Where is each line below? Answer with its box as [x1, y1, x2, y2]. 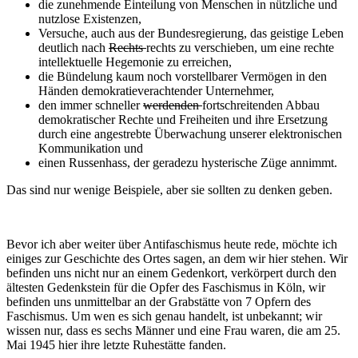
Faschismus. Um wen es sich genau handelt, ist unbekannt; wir [6, 308, 322, 323]
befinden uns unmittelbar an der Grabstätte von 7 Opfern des [6, 294, 311, 308]
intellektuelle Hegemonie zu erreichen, [38, 54, 232, 69]
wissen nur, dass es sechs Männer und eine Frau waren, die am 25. [6, 323, 340, 337]
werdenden [143, 97, 202, 112]
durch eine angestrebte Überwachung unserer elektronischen [38, 126, 342, 141]
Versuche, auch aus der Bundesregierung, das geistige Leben [38, 26, 344, 40]
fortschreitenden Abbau [202, 97, 320, 112]
